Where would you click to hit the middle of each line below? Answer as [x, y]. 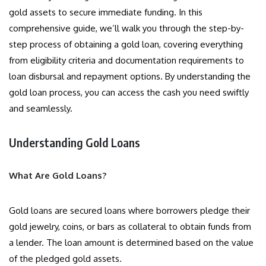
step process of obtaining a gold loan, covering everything [126, 45]
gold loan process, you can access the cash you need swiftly [129, 93]
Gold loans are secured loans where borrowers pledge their [129, 211]
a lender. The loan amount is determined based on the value [131, 243]
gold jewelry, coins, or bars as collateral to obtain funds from [130, 227]
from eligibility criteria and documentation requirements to [126, 61]
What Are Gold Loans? [58, 176]
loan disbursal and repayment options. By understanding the [130, 77]
